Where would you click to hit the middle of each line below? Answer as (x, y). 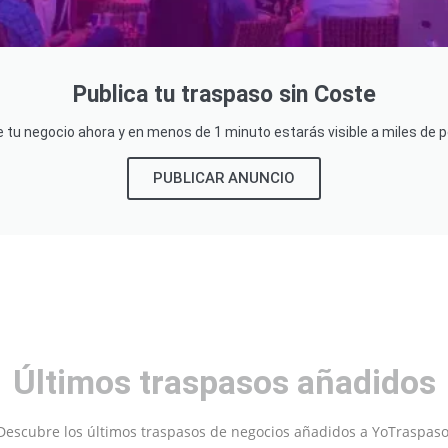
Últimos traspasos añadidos (224, 381)
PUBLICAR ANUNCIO (224, 177)
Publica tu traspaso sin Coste (224, 94)
